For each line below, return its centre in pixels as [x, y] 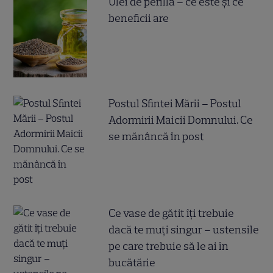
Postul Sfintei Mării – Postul [175, 104]
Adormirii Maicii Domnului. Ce [181, 120]
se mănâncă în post [157, 137]
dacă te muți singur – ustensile [184, 230]
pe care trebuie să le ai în [169, 246]
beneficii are [139, 18]
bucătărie [132, 263]
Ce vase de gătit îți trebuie [172, 214]
